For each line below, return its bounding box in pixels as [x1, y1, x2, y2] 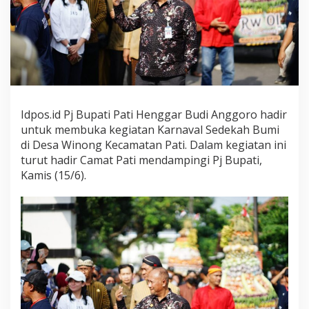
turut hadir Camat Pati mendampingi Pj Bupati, [21, 152, 262, 168]
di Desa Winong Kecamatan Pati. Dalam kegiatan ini [21, 137, 286, 152]
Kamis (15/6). [21, 167, 86, 183]
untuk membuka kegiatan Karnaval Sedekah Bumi [21, 121, 279, 137]
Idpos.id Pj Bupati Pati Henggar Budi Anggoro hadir [21, 106, 287, 122]
